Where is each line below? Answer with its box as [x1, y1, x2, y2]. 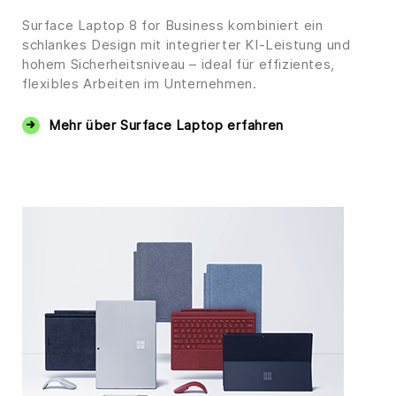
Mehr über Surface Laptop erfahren [49, 117, 284, 133]
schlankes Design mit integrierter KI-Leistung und [22, 36, 351, 53]
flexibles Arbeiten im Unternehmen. [22, 75, 257, 92]
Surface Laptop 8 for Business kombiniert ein [22, 17, 324, 34]
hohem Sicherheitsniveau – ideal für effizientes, [22, 56, 335, 72]
